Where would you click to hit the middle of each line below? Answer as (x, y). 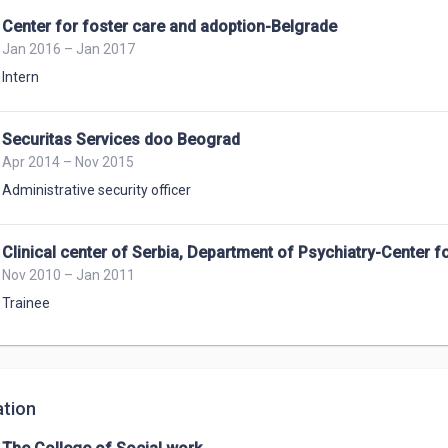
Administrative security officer (96, 190)
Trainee (26, 303)
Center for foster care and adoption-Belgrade (169, 26)
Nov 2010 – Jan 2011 (68, 275)
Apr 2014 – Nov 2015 (68, 162)
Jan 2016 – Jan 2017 (68, 49)
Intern (20, 77)
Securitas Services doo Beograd (121, 139)
